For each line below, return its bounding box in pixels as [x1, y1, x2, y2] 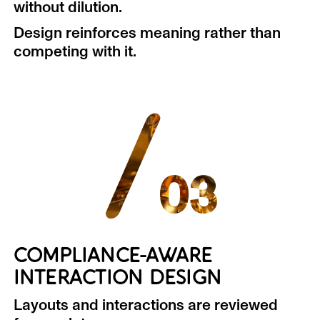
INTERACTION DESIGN [13, 266, 222, 289]
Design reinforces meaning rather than [13, 25, 281, 41]
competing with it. [13, 44, 136, 59]
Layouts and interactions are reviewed [13, 297, 278, 313]
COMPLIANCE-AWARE [13, 244, 213, 267]
